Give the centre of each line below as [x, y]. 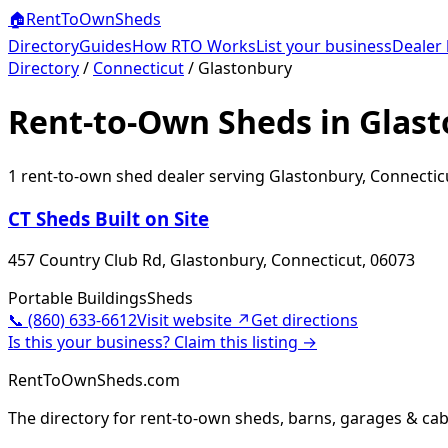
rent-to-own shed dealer [111, 175]
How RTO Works [194, 46]
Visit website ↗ [194, 320]
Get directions [304, 320]
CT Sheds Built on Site [108, 218]
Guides [105, 46]
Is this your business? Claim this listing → [162, 342]
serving [237, 175]
